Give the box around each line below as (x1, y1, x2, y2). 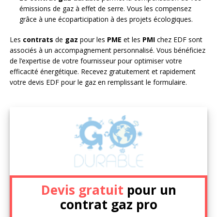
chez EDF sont (157, 34, 202, 44)
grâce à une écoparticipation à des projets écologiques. (19, 14, 193, 24)
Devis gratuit (41, 181, 124, 199)
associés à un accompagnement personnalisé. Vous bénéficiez (10, 45, 205, 55)
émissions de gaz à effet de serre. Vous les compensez (19, 3, 191, 13)
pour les (80, 34, 107, 44)
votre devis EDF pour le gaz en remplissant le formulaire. (10, 77, 187, 87)
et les (122, 34, 142, 44)
